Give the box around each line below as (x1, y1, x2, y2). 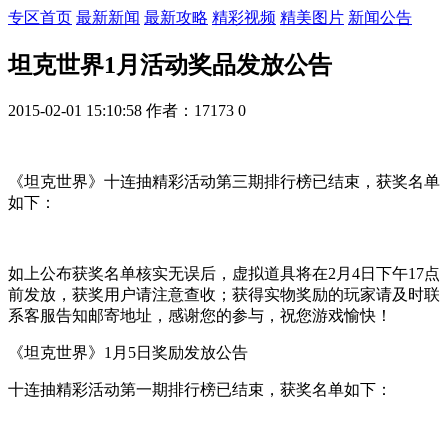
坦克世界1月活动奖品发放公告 (8, 51, 332, 78)
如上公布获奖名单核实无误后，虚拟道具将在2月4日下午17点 (8, 264, 440, 282)
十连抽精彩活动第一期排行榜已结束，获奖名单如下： (8, 380, 392, 398)
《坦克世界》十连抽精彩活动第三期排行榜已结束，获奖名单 (8, 172, 440, 190)
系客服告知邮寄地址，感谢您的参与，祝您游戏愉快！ (8, 306, 392, 324)
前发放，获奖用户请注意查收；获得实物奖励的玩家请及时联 (8, 285, 440, 303)
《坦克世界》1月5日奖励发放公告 (8, 343, 248, 361)
